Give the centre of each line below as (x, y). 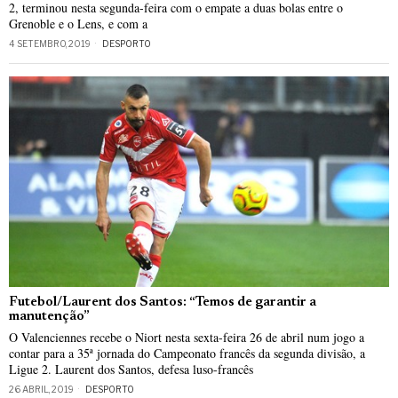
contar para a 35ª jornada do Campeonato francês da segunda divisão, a (187, 353)
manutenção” (49, 316)
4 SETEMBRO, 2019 (50, 44)
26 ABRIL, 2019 (41, 389)
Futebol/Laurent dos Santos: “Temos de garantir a (163, 302)
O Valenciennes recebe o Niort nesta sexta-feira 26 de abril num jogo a (187, 337)
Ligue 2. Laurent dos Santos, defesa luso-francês (131, 369)
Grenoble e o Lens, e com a (78, 24)
